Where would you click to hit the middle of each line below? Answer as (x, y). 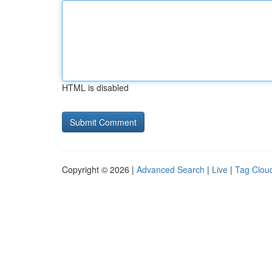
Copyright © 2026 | (99, 169)
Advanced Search (171, 169)
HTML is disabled (95, 87)
